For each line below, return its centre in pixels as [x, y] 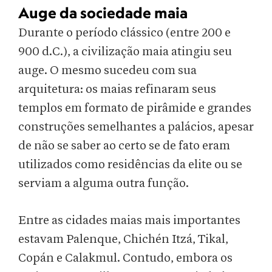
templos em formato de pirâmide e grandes [135, 108]
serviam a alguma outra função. [104, 184]
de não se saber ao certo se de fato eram [124, 146]
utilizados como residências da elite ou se [130, 165]
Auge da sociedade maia [103, 13]
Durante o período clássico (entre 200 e [124, 33]
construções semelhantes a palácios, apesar [136, 127]
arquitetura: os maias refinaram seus [117, 90]
